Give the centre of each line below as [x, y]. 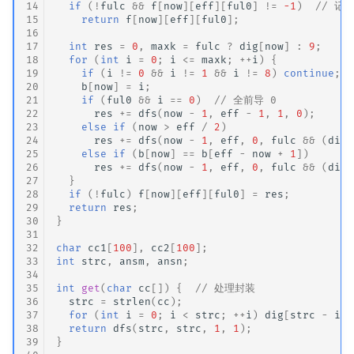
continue [309, 73]
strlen [132, 301]
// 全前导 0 [246, 100]
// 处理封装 [226, 288]
